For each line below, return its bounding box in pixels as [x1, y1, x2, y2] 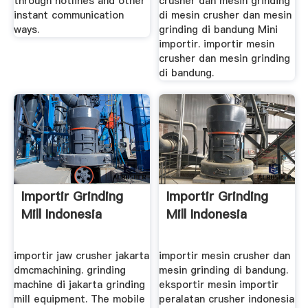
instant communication [13, 8, 124, 23]
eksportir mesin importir [159, 278, 279, 292]
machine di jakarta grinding [13, 278, 145, 292]
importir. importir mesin [159, 37, 275, 52]
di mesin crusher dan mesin [159, 8, 292, 23]
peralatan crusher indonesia [159, 292, 295, 307]
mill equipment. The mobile [13, 292, 145, 307]
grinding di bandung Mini [159, 23, 278, 37]
